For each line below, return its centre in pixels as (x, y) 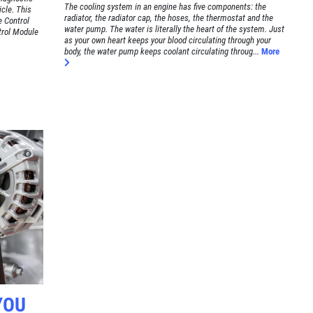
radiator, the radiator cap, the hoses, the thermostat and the (169, 17)
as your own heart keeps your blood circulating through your (168, 40)
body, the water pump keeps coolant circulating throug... (162, 51)
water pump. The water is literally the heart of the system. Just (175, 29)
